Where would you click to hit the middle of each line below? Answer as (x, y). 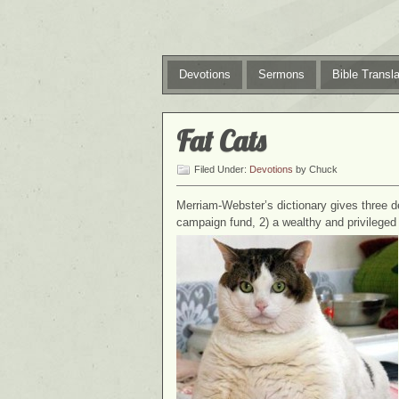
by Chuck (315, 169)
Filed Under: (222, 169)
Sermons (281, 74)
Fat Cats (221, 141)
